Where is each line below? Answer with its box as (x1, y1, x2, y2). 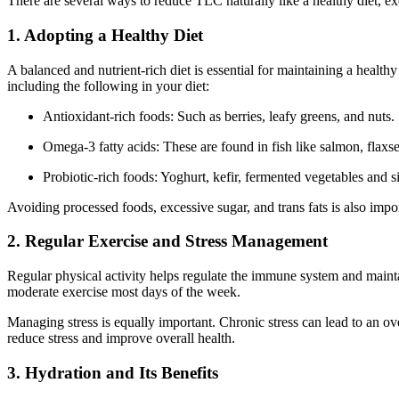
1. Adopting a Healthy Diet (7, 25, 203, 45)
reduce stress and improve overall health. (7, 330, 235, 346)
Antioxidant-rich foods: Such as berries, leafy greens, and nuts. (43, 108, 395, 124)
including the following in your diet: (7, 77, 209, 94)
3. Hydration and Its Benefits (7, 362, 218, 382)
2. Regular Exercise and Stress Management (7, 232, 328, 251)
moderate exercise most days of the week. (7, 284, 240, 299)
